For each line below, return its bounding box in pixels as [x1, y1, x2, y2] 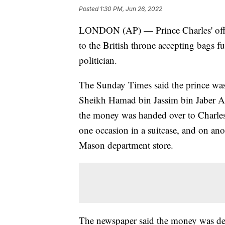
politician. [79, 54, 117, 67]
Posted [79, 5, 100, 13]
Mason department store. [79, 139, 173, 152]
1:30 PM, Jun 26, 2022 [100, 5, 162, 13]
